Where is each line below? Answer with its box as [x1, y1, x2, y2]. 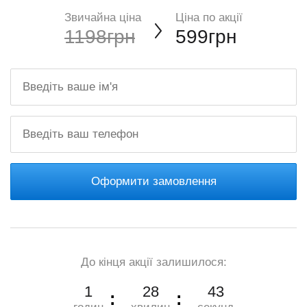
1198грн [64, 26, 135, 47]
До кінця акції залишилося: [80, 256, 227, 269]
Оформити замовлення [90, 175, 217, 188]
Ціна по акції [175, 11, 243, 24]
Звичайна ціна [64, 11, 141, 24]
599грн [175, 26, 236, 47]
